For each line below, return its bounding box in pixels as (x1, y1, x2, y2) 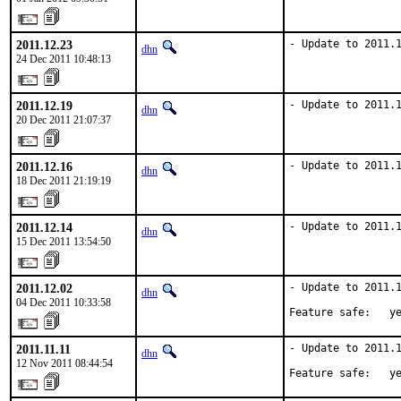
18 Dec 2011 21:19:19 (16, 175, 111, 187)
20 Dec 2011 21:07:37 (16, 114, 111, 126)
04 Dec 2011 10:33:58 (16, 296, 111, 309)
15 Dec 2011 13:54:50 (16, 235, 111, 248)
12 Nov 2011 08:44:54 (16, 357, 113, 370)
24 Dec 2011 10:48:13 (16, 53, 111, 65)
